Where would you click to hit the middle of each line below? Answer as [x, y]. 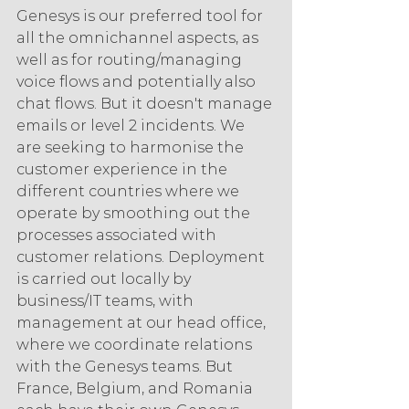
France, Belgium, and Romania [136, 389]
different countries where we [130, 192]
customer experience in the [124, 170]
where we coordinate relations [136, 345]
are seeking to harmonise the [132, 148]
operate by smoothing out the [135, 214]
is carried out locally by [105, 279]
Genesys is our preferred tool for [142, 16]
